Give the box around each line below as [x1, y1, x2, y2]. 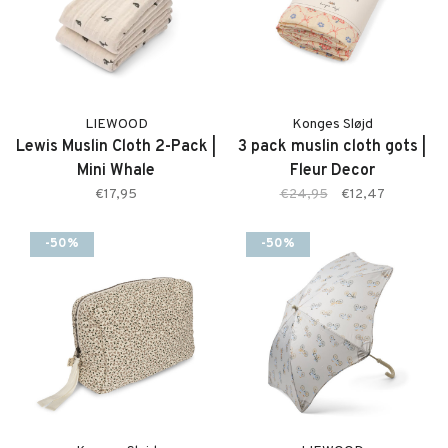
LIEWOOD [84, 116, 148, 133]
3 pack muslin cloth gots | [238, 137, 426, 157]
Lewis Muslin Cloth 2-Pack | [16, 137, 216, 157]
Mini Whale [77, 161, 155, 181]
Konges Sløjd [291, 116, 373, 133]
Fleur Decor [289, 161, 375, 181]
